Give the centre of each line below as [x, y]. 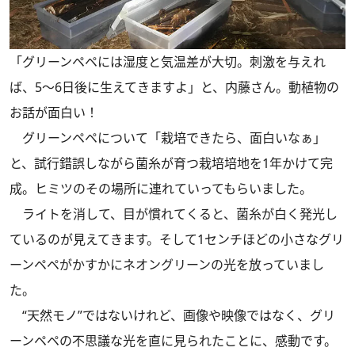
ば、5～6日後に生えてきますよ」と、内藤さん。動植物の [174, 87]
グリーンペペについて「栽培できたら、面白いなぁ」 [168, 137]
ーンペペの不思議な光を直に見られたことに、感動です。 [173, 340]
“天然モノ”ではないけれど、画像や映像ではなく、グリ [172, 315]
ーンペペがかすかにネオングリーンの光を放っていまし [167, 264]
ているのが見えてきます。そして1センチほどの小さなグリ [177, 239]
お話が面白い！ [54, 112]
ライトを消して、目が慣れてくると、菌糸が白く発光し [174, 214]
